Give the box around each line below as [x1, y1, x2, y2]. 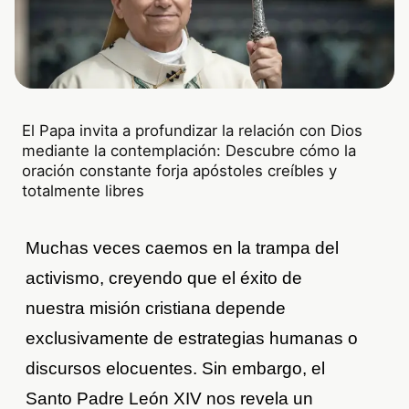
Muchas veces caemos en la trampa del [26, 238, 340, 258]
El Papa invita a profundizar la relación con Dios [22, 121, 363, 141]
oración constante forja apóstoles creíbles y [22, 162, 338, 181]
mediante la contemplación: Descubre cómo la [22, 142, 357, 161]
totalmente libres [22, 182, 145, 201]
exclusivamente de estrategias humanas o [26, 329, 359, 349]
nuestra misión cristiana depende [26, 299, 287, 319]
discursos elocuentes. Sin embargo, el [26, 359, 326, 379]
